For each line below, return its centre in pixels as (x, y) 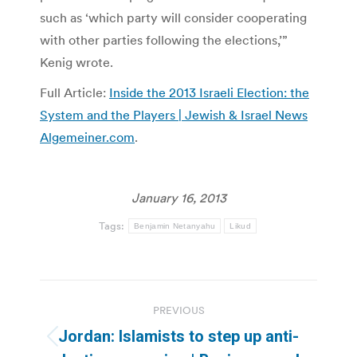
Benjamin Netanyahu (175, 226)
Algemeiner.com (87, 137)
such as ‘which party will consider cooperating (173, 17)
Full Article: (75, 92)
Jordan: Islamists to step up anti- (178, 336)
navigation (104, 331)
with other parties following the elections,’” (164, 39)
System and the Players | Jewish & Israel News (174, 114)
